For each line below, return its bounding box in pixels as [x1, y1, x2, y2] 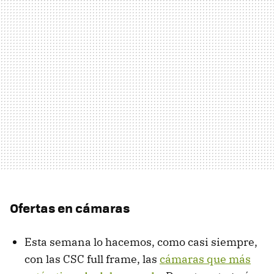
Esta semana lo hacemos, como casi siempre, [24, 234, 257, 249]
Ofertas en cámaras [10, 198, 130, 217]
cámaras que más [160, 251, 251, 266]
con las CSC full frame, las [24, 251, 160, 266]
